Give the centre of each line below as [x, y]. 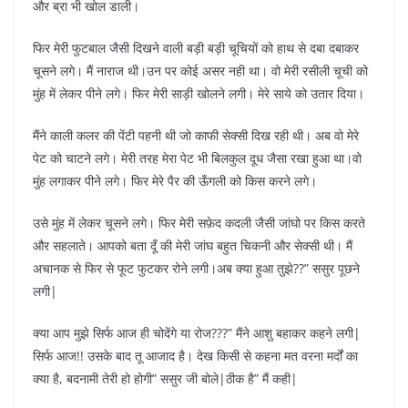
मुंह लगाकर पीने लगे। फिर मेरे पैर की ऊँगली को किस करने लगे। [175, 181]
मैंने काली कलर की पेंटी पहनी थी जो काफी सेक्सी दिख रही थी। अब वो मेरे [196, 136]
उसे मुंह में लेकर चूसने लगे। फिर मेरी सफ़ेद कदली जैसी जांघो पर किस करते [199, 223]
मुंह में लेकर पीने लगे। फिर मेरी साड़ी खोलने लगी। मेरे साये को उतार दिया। [199, 94]
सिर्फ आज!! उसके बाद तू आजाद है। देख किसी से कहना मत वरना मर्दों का [195, 356]
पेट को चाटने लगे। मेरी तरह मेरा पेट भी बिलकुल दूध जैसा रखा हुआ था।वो [197, 158]
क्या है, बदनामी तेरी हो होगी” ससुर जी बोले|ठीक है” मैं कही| [165, 379]
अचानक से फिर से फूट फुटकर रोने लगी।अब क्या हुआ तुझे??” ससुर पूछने [196, 269]
